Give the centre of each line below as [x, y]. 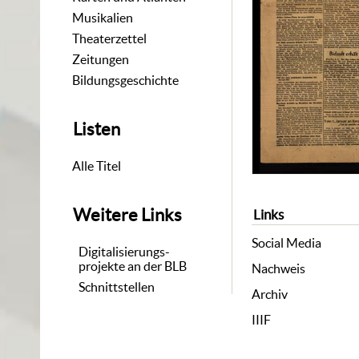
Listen [97, 129]
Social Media [287, 243]
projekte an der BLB [133, 266]
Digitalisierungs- [125, 251]
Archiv [270, 294]
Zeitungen [101, 59]
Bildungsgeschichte [126, 80]
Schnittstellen [117, 286]
